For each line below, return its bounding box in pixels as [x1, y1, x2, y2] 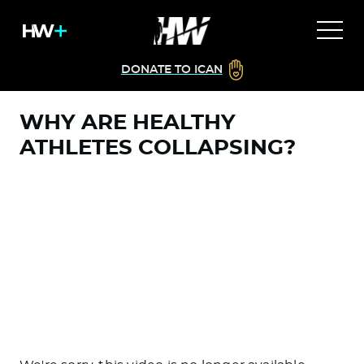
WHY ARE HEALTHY [19, 112, 236, 133]
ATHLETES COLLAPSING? [19, 137, 296, 158]
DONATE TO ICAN [120, 64, 223, 76]
